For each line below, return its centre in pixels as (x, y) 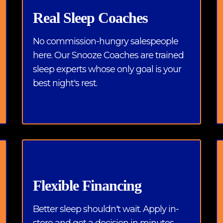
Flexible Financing (87, 185)
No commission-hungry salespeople (106, 41)
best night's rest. (65, 83)
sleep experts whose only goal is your (107, 69)
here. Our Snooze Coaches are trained (108, 55)
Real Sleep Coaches (90, 18)
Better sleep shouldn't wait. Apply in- (106, 209)
